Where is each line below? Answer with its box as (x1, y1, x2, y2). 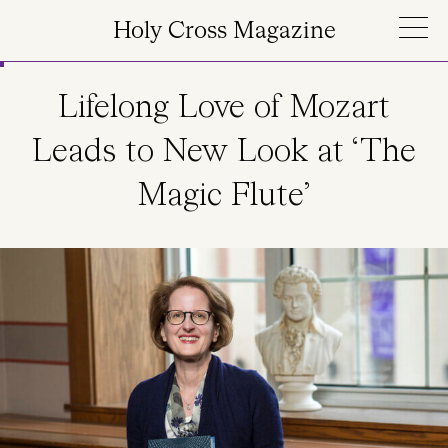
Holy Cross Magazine (112, 20, 336, 43)
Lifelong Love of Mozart (58, 92, 390, 124)
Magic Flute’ (138, 180, 310, 212)
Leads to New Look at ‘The (32, 136, 416, 168)
